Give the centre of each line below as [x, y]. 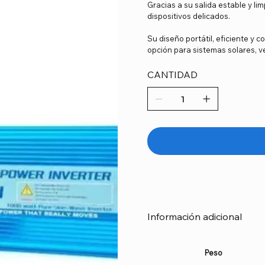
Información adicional [195, 217]
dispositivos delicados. [189, 16]
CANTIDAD [172, 75]
